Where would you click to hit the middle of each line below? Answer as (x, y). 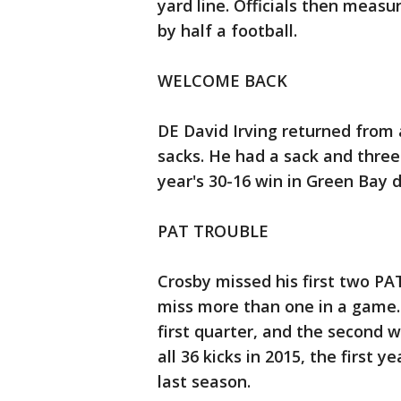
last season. (204, 382)
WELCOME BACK (222, 81)
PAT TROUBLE (213, 231)
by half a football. (227, 31)
